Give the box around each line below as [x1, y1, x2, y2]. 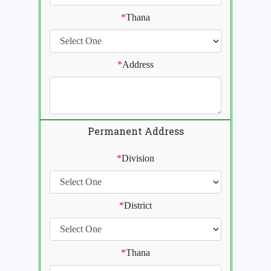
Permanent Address [87, 125, 184, 138]
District [124, 200, 152, 211]
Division [122, 153, 154, 164]
